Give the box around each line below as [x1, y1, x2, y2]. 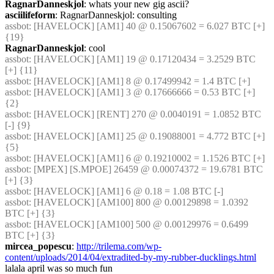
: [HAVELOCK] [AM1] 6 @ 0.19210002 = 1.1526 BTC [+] [29, 153, 265, 163]
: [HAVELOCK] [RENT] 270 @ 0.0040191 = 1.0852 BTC [29, 109, 261, 119]
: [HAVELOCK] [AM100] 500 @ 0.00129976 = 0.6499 [29, 219, 248, 229]
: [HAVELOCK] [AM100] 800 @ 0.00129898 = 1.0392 [29, 197, 248, 207]
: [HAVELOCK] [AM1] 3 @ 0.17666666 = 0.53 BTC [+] [29, 87, 255, 97]
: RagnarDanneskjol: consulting [55, 10, 177, 20]
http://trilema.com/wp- [76, 241, 161, 251]
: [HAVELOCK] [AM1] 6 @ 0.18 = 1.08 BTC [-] [29, 186, 223, 196]
